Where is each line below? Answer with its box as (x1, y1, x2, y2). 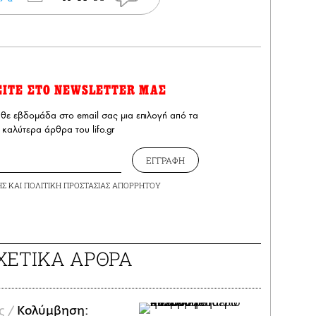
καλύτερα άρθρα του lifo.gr (1, 123, 114, 136)
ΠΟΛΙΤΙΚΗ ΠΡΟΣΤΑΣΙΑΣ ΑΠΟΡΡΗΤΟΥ (23, 180, 161, 191)
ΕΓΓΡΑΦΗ (146, 154, 185, 166)
